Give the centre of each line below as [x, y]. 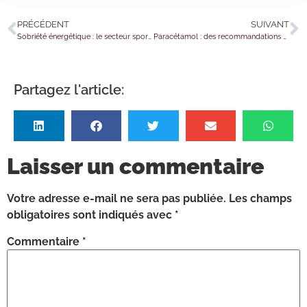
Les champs [260, 198]
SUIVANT [270, 24]
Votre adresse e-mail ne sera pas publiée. [116, 198]
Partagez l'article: [69, 89]
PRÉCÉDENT [43, 24]
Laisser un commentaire [135, 166]
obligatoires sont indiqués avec [91, 214]
